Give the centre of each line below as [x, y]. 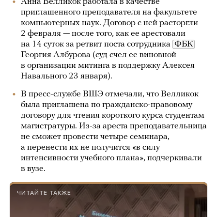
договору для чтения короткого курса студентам [113, 116]
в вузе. [34, 169]
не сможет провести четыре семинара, [95, 137]
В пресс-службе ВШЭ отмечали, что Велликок [110, 94]
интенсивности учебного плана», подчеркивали [111, 158]
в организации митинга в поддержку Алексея [108, 66]
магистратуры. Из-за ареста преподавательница [114, 126]
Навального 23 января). [68, 76]
